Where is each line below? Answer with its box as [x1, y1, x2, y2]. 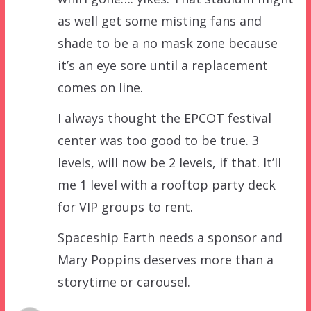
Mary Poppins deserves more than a [57, 251, 274, 268]
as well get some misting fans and [57, 12, 262, 29]
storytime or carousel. [57, 273, 190, 290]
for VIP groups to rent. [57, 198, 193, 215]
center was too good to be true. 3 [57, 131, 259, 149]
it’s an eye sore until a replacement [57, 56, 268, 74]
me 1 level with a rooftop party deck [57, 176, 276, 193]
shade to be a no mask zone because [57, 34, 278, 51]
